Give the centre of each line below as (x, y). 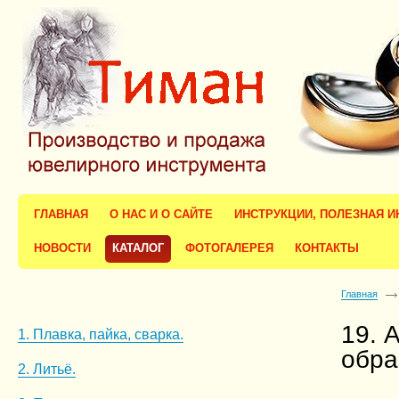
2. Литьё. (47, 369)
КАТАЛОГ (138, 248)
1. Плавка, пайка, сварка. (101, 334)
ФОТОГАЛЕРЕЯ (229, 248)
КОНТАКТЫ (327, 248)
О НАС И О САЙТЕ (161, 215)
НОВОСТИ (62, 248)
